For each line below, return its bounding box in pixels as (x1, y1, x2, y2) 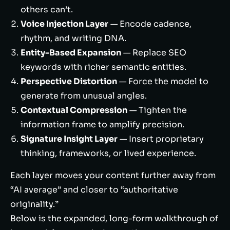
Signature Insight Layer (21, 133, 118, 144)
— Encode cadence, (108, 18, 191, 29)
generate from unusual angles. (21, 90, 147, 101)
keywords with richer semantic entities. (21, 62, 186, 72)
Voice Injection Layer (21, 18, 108, 29)
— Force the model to (117, 76, 208, 87)
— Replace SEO (121, 47, 186, 58)
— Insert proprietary (118, 133, 204, 144)
